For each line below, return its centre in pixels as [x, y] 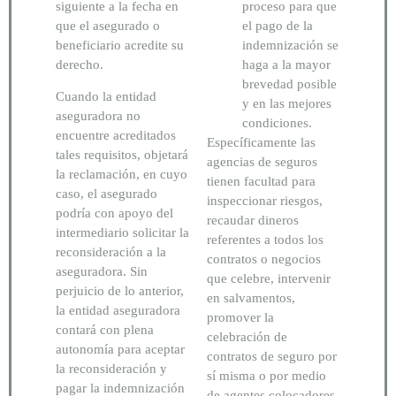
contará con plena [105, 330]
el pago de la [278, 25]
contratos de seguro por [272, 356]
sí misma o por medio [267, 375]
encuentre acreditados [116, 136]
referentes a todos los [265, 239]
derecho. [81, 64]
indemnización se [290, 45]
